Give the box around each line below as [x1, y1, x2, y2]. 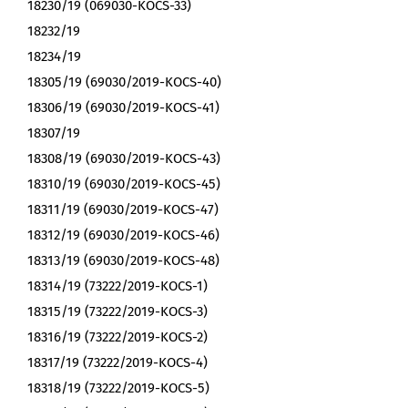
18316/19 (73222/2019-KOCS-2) [27, 329, 208, 346]
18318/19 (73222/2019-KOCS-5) [27, 380, 209, 397]
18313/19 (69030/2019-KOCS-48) [27, 252, 219, 270]
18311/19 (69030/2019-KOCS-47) [27, 201, 219, 219]
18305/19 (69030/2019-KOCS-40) [27, 74, 221, 91]
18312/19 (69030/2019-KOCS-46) [27, 227, 219, 244]
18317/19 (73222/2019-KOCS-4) [27, 354, 208, 372]
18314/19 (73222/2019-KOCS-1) [27, 278, 208, 295]
